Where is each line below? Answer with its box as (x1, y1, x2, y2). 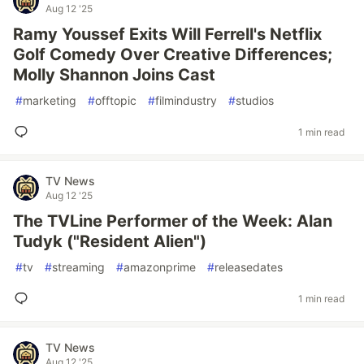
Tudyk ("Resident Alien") (13, 232, 206, 251)
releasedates (214, 260, 283, 274)
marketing (23, 93, 76, 107)
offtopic (95, 93, 136, 107)
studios (236, 93, 274, 107)
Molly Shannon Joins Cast (13, 65, 215, 84)
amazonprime (123, 260, 196, 274)
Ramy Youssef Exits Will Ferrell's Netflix (13, 24, 322, 44)
